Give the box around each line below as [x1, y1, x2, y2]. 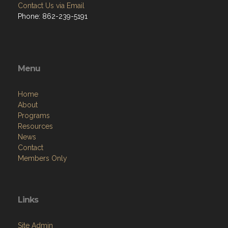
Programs [18, 111, 50, 120]
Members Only [18, 154, 67, 162]
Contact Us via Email [18, 1, 84, 10]
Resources [18, 122, 53, 130]
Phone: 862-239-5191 [18, 12, 88, 20]
